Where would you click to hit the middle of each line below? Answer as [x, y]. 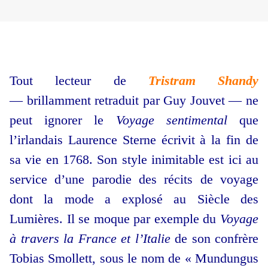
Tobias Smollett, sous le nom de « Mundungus [134, 258]
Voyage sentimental [171, 120]
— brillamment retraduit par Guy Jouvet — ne [134, 100]
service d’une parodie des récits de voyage [134, 179]
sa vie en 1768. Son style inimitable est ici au [134, 160]
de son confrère [214, 239]
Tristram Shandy [203, 81]
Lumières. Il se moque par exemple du [115, 219]
